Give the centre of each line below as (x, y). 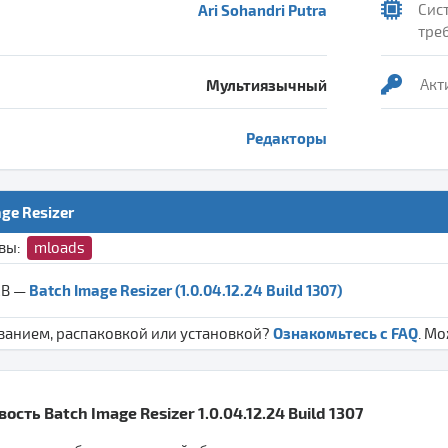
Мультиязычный (266, 84)
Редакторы (286, 137)
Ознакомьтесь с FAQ (345, 332)
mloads (59, 247)
